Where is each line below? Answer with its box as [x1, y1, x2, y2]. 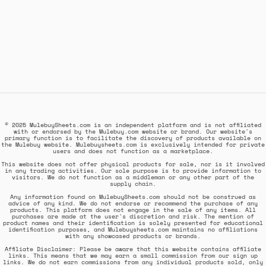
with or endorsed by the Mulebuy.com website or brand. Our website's [14, 126, 252, 136]
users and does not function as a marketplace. [53, 146, 213, 156]
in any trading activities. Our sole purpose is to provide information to [5, 166, 261, 175]
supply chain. [110, 179, 156, 188]
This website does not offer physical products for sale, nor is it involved [1, 159, 265, 169]
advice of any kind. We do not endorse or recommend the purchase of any [8, 198, 258, 208]
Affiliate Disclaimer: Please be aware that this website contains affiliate [5, 244, 261, 254]
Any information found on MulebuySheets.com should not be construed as [10, 192, 256, 201]
